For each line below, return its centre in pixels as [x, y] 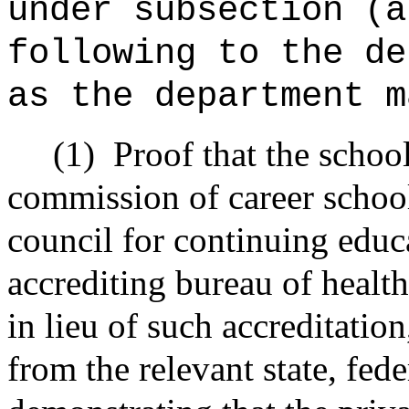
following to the [186, 53]
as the [81, 96]
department [270, 96]
